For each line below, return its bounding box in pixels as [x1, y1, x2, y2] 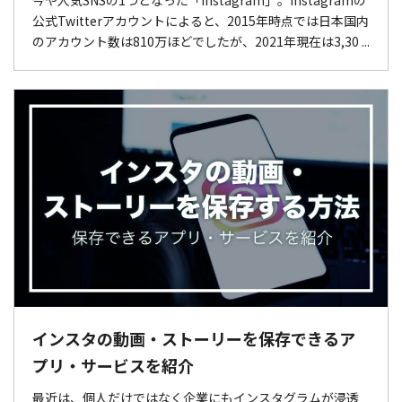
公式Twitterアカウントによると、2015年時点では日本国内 [32, 11, 369, 30]
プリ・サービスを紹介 [32, 354, 194, 378]
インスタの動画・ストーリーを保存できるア [32, 327, 355, 351]
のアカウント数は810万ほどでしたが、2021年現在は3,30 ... [32, 31, 370, 50]
